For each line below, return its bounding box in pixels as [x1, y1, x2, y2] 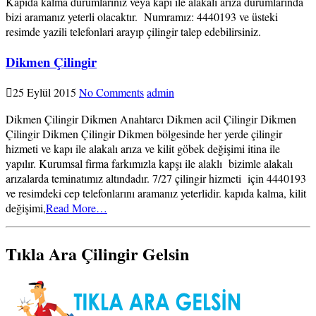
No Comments [79, 84, 144, 99]
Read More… [46, 200, 107, 215]
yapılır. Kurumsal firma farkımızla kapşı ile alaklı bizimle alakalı [6, 155, 293, 171]
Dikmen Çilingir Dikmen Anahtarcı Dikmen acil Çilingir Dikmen [6, 111, 296, 126]
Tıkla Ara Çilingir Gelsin [6, 241, 189, 267]
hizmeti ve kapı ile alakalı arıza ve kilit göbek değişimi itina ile [6, 140, 280, 156]
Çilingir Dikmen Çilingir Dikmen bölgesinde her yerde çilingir [6, 126, 282, 141]
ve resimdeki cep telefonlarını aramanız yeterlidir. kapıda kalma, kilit [6, 185, 306, 200]
